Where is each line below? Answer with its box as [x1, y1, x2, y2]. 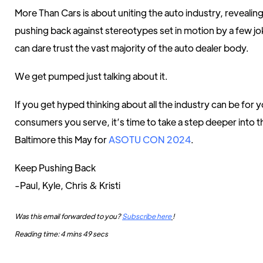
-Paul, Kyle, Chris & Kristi [15, 179, 120, 191]
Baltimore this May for [15, 133, 109, 146]
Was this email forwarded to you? [15, 211, 122, 221]
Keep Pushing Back [15, 161, 96, 174]
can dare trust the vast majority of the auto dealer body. [15, 42, 249, 54]
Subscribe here [122, 211, 171, 221]
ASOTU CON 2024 [109, 133, 191, 146]
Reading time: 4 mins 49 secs [15, 229, 108, 238]
